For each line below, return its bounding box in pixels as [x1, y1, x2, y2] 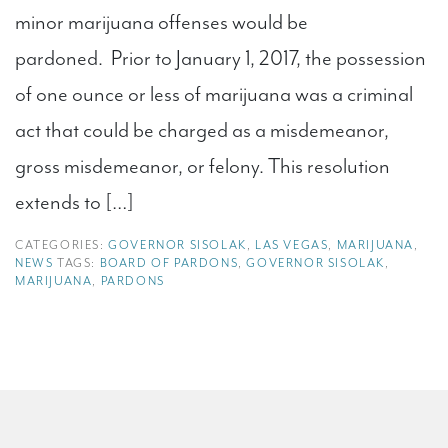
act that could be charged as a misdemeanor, [15, 117, 389, 143]
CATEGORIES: [15, 237, 109, 253]
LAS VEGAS [255, 237, 329, 253]
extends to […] [15, 189, 134, 215]
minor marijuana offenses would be [15, 9, 308, 35]
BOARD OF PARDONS [99, 255, 239, 271]
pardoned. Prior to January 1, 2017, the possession [15, 45, 426, 71]
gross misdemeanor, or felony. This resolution [15, 153, 390, 179]
